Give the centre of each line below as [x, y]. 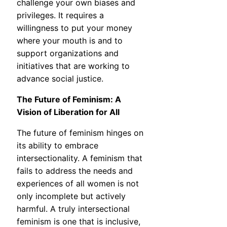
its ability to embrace [58, 146]
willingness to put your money [74, 28]
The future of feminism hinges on [80, 133]
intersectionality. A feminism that [80, 158]
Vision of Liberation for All [68, 112]
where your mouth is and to [70, 41]
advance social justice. [60, 79]
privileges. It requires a [60, 15]
